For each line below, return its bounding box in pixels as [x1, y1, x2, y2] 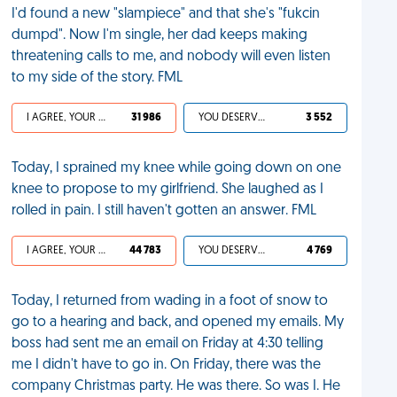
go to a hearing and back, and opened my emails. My [12, 315, 345, 330]
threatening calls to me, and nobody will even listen [12, 50, 331, 64]
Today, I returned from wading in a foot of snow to [12, 294, 329, 308]
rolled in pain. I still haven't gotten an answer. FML [12, 204, 317, 218]
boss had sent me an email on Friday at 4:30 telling [12, 337, 324, 351]
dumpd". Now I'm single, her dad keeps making [12, 28, 308, 43]
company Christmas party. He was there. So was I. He [12, 379, 341, 393]
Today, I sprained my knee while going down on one [12, 161, 342, 175]
